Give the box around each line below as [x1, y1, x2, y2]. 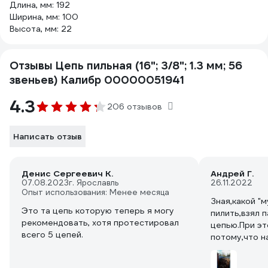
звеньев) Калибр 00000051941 [10, 73, 184, 87]
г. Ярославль [69, 178, 118, 188]
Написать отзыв [13, 131, 82, 142]
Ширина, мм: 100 [10, 11, 78, 23]
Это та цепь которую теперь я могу [22, 205, 174, 217]
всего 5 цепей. [22, 229, 83, 240]
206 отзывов [107, 101, 162, 112]
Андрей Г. [211, 168, 254, 179]
